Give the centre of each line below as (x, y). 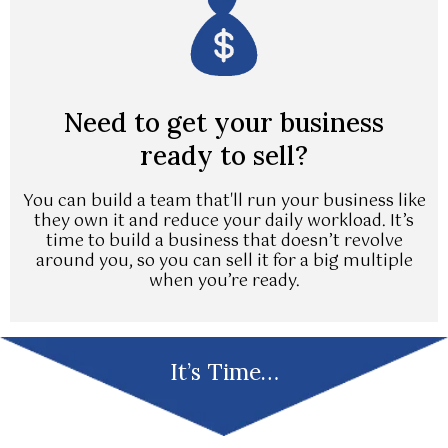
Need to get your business (224, 122)
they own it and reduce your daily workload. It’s (224, 221)
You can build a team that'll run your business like (224, 201)
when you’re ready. (224, 281)
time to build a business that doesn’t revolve (224, 241)
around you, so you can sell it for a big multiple (224, 261)
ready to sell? (224, 155)
